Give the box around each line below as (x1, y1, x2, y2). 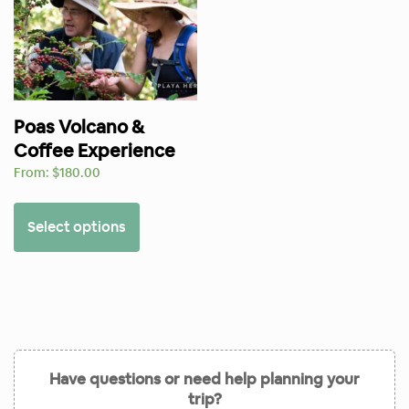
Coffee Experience (14, 138, 176, 163)
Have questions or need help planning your (49, 369, 360, 390)
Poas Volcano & (14, 114, 145, 139)
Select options (27, 217, 127, 237)
